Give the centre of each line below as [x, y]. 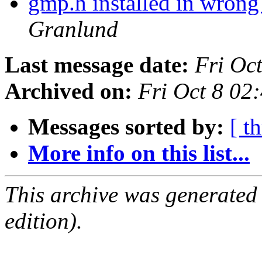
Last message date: [97, 65]
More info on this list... [139, 153]
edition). [44, 221]
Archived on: [68, 91]
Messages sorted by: [126, 127]
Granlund [73, 29]
